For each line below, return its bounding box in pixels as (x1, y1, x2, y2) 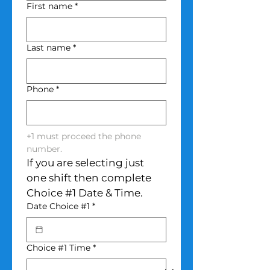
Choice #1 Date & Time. (27, 186, 143, 199)
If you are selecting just (27, 156, 144, 169)
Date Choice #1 (27, 200, 90, 212)
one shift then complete (27, 171, 151, 184)
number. (27, 143, 62, 154)
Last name (27, 42, 71, 53)
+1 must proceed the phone (27, 130, 141, 142)
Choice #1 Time (27, 242, 90, 253)
